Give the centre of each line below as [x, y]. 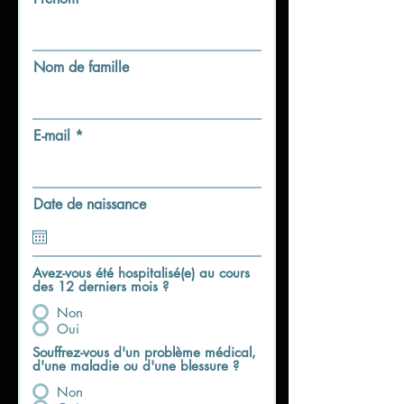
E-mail [52, 136]
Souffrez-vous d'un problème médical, [144, 353]
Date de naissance [90, 205]
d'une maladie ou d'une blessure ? [136, 366]
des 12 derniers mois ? [101, 287]
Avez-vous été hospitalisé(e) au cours [141, 273]
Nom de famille [81, 68]
